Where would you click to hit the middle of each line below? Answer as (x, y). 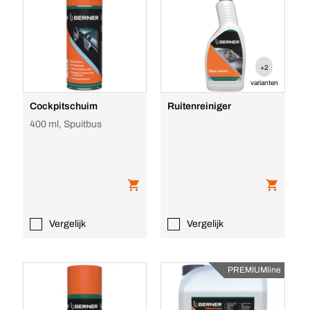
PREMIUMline (255, 270)
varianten (264, 83)
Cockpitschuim (63, 106)
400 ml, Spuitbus (65, 124)
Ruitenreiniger (200, 106)
